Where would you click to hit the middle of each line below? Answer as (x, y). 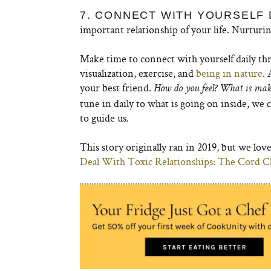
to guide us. (104, 118)
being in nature (229, 73)
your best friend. (117, 87)
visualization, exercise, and (138, 73)
